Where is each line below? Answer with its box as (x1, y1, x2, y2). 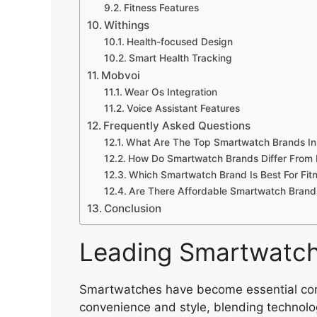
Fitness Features (123, 2, 199, 14)
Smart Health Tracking (128, 52, 232, 64)
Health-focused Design (126, 36, 233, 48)
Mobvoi (101, 69, 141, 83)
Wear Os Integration (124, 86, 217, 98)
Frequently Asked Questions (103, 119, 251, 133)
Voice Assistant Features (126, 103, 240, 115)
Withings (104, 18, 150, 33)
